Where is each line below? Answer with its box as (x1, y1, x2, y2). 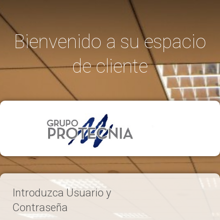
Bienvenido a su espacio (14, 31, 206, 53)
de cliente (72, 55, 148, 77)
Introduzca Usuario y (12, 187, 111, 199)
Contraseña (12, 201, 68, 214)
